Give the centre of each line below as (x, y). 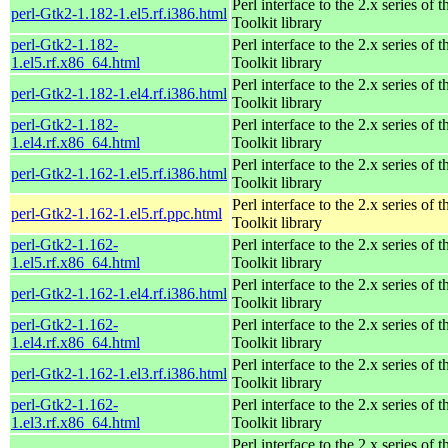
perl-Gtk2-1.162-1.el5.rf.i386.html (119, 173)
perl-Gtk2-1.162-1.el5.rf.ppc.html (116, 213)
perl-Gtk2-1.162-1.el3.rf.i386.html (119, 373)
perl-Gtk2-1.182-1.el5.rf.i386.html (119, 13)
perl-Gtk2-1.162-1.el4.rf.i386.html (119, 293)
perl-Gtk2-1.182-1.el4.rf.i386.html (119, 93)
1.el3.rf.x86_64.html (75, 422)
